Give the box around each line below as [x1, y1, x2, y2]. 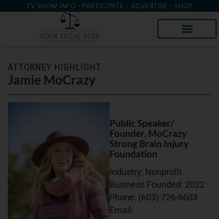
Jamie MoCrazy [8, 72, 96, 87]
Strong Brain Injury [109, 138, 189, 149]
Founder [109, 128, 144, 139]
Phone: [109, 193, 138, 202]
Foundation [109, 148, 157, 159]
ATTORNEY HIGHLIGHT [8, 62, 101, 73]
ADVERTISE [131, 2, 168, 10]
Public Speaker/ [109, 117, 174, 129]
